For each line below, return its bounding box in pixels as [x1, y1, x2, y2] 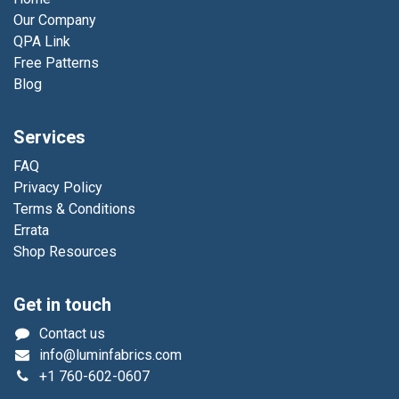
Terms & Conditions [13, 200, 135, 218]
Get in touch [13, 292, 111, 319]
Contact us [38, 325, 105, 343]
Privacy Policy [13, 179, 102, 197]
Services [13, 125, 85, 151]
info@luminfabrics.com [38, 346, 182, 364]
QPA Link [13, 33, 70, 51]
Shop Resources [13, 243, 117, 261]
